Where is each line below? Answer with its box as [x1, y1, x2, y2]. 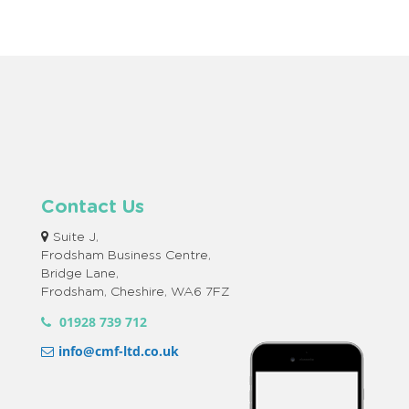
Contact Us [41, 197, 144, 216]
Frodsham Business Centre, [41, 249, 211, 263]
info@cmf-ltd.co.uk [58, 342, 179, 361]
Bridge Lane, [41, 267, 119, 281]
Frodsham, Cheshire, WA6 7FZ [41, 286, 230, 299]
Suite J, [53, 231, 99, 245]
